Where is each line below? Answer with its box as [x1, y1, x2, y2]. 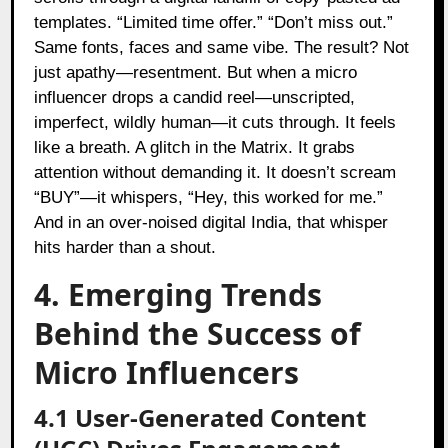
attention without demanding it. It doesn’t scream [34, 162, 397, 182]
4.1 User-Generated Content [34, 400, 367, 434]
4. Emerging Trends [34, 273, 323, 315]
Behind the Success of [34, 312, 362, 354]
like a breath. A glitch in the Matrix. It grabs [34, 137, 356, 157]
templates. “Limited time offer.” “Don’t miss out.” [34, 12, 394, 32]
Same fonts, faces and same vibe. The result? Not [34, 37, 410, 57]
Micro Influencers [34, 351, 300, 393]
